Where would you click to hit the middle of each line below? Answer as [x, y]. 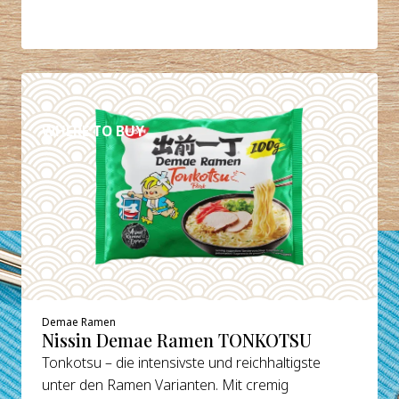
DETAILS [93, 89]
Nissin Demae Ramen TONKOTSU [177, 341]
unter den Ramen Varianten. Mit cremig [166, 385]
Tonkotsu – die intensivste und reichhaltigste [182, 363]
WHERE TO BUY [94, 131]
